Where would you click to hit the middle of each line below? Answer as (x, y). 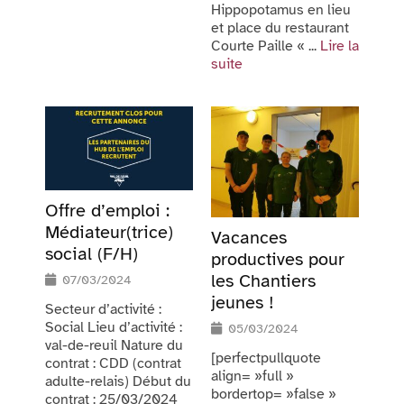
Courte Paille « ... (266, 46)
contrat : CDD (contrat (113, 363)
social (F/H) (92, 253)
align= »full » (252, 376)
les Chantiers (263, 281)
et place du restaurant (280, 28)
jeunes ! (243, 303)
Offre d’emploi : (107, 210)
